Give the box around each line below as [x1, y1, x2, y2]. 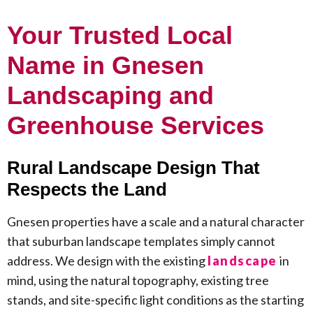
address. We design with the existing [7, 253, 208, 269]
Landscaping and [7, 81, 214, 110]
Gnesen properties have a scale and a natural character [7, 214, 305, 230]
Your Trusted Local [7, 21, 233, 50]
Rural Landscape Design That [7, 157, 260, 179]
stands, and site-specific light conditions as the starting [7, 292, 304, 308]
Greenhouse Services [7, 111, 264, 140]
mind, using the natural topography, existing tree [7, 272, 269, 289]
